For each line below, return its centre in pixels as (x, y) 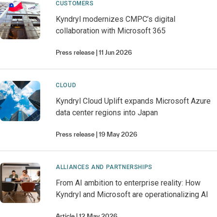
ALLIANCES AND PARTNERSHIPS (104, 167)
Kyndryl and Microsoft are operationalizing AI (132, 194)
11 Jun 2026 (116, 53)
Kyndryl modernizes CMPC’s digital (116, 19)
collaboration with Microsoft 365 (111, 31)
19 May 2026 (118, 134)
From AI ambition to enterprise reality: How (128, 183)
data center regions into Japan (107, 113)
